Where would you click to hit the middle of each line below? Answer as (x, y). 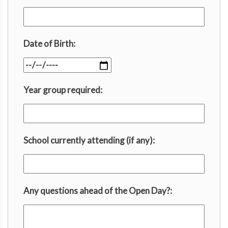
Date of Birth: (49, 44)
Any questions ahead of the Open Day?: (98, 191)
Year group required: (63, 90)
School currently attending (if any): (89, 140)
